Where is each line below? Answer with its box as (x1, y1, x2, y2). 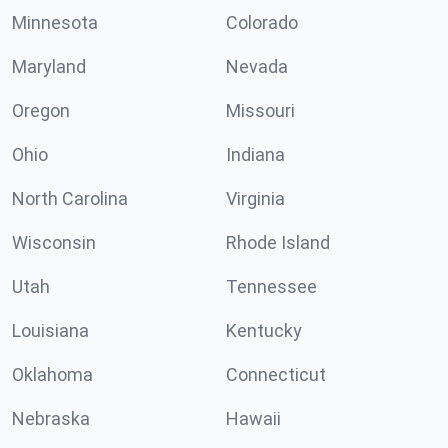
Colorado (226, 12, 298, 33)
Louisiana (12, 320, 89, 341)
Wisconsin (12, 232, 96, 253)
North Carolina (12, 188, 128, 209)
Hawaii (226, 408, 281, 429)
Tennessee (226, 276, 317, 297)
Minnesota (12, 12, 98, 33)
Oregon (12, 100, 70, 121)
